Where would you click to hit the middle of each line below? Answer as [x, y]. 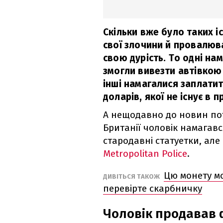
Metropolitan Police [145, 154]
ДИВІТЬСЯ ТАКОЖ [132, 177]
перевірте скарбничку [153, 189]
